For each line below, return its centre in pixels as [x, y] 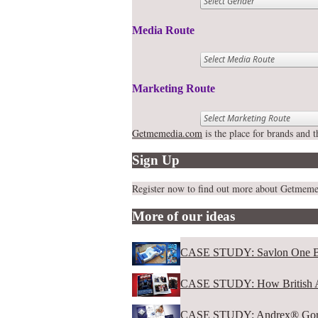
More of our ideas [183, 216]
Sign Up [156, 160]
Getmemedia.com [167, 133]
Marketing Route [174, 89]
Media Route [163, 30]
